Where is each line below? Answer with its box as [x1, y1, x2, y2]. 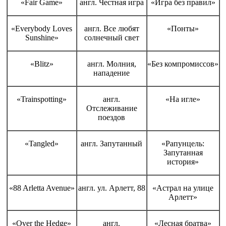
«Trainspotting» [17, 94, 67, 103]
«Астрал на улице [152, 183, 213, 192]
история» [167, 157, 199, 166]
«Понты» [167, 24, 199, 33]
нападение [93, 68, 130, 77]
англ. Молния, [87, 59, 136, 68]
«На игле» [165, 94, 200, 103]
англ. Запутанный [81, 139, 142, 148]
